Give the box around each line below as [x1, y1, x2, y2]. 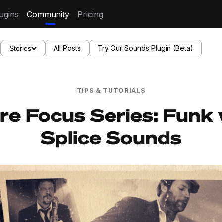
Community [27, 9, 69, 20]
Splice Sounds [41, 126, 181, 148]
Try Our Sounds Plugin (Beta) [98, 44, 193, 52]
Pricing [77, 9, 103, 20]
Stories [9, 44, 31, 52]
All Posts [54, 44, 81, 52]
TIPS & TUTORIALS [76, 86, 146, 94]
